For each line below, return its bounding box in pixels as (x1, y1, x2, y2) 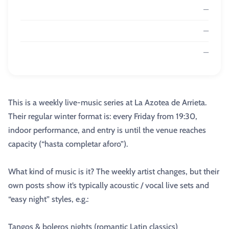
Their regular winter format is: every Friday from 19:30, (8, 111, 197, 121)
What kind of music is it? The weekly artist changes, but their (8, 167, 219, 176)
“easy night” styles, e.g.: (8, 194, 88, 204)
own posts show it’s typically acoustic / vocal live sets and (8, 180, 209, 190)
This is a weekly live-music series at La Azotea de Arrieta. (8, 98, 207, 107)
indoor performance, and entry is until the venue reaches (8, 125, 206, 135)
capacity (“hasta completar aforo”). (8, 139, 128, 149)
